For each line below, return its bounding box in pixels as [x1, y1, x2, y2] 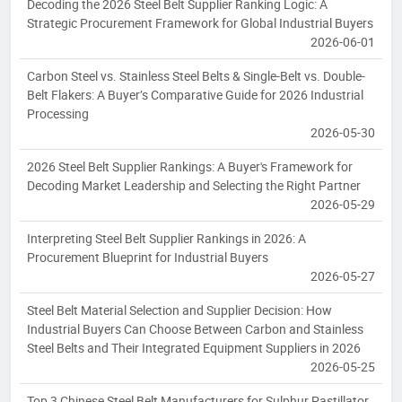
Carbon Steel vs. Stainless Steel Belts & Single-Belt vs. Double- [27, 66, 365, 84]
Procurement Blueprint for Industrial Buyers [27, 248, 268, 266]
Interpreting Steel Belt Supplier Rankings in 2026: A [27, 229, 306, 247]
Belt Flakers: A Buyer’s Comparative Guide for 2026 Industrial [27, 85, 363, 103]
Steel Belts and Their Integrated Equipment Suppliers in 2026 [27, 338, 361, 356]
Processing [27, 104, 89, 122]
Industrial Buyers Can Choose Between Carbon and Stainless [27, 319, 363, 337]
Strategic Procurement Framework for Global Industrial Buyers [27, 13, 373, 31]
